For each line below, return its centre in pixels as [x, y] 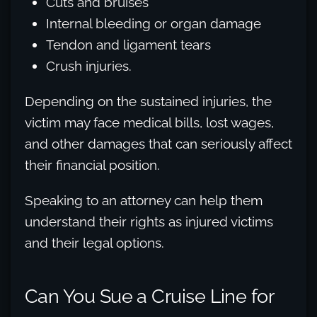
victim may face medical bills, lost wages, [149, 122]
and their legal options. [94, 243]
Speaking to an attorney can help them [144, 200]
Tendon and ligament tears [128, 45]
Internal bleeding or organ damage [154, 23]
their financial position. [92, 165]
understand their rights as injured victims [149, 221]
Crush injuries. [89, 66]
